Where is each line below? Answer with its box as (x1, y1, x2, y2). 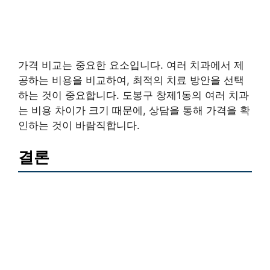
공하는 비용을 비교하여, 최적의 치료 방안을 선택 (18, 74, 244, 86)
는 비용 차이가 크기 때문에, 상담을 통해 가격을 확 (18, 104, 250, 116)
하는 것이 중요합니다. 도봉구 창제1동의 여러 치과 (18, 89, 249, 101)
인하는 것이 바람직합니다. (18, 119, 140, 131)
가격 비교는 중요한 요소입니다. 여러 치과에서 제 (18, 58, 244, 71)
